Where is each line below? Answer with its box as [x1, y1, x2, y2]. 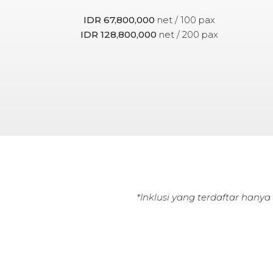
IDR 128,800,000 [80, 28, 157, 40]
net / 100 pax [155, 13, 216, 26]
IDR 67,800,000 [83, 13, 155, 26]
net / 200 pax [157, 28, 219, 40]
